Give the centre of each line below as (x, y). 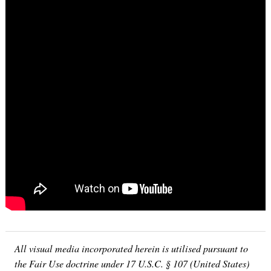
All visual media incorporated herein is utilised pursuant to (131, 248)
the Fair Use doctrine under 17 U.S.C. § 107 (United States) (132, 263)
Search (43, 205)
